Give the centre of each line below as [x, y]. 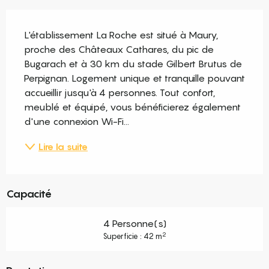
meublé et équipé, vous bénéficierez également [132, 107]
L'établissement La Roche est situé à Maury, [121, 35]
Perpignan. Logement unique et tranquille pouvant [134, 78]
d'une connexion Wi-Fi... [77, 122]
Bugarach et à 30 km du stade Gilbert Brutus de [133, 64]
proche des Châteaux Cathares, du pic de [119, 50]
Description [37, 18]
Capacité [29, 194]
